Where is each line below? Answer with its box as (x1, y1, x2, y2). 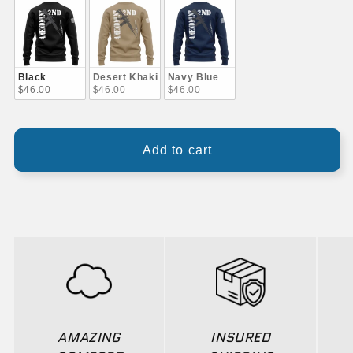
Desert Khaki (92, 71, 158, 83)
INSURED (210, 327, 271, 347)
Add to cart (143, 143, 212, 157)
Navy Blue (167, 71, 219, 83)
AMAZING (58, 327, 121, 347)
